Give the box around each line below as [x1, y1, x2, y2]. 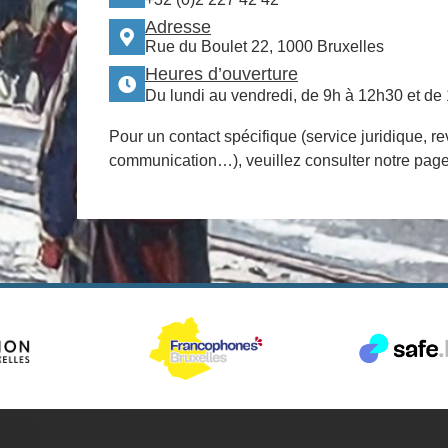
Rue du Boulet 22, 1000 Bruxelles [145, 37, 384, 55]
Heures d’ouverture [145, 63, 298, 84]
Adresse [145, 16, 211, 37]
